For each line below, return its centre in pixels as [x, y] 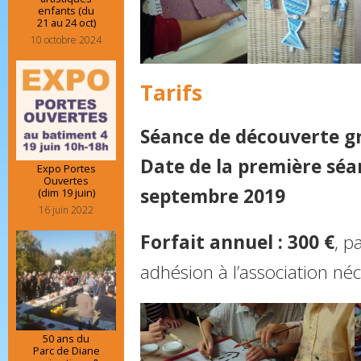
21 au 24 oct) [66, 22]
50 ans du [66, 338]
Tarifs [171, 93]
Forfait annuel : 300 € [237, 243]
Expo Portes [66, 168]
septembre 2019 [213, 197]
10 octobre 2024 [66, 39]
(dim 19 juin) [66, 192]
